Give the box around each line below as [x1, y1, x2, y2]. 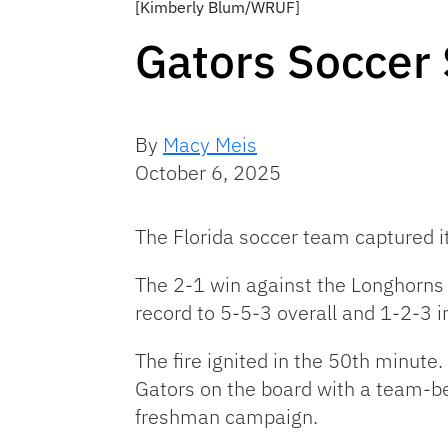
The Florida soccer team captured [135, 223, 434, 250]
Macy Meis [163, 131, 257, 158]
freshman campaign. [135, 403, 323, 430]
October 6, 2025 [135, 159, 281, 186]
